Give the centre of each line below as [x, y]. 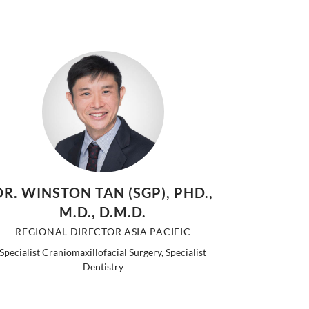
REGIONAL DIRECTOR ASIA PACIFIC [103, 232]
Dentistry [103, 267]
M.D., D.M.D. [103, 212]
